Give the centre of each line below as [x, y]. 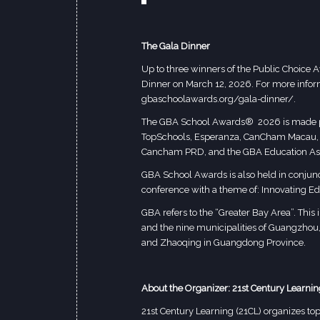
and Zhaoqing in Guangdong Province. [224, 242]
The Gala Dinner [177, 46]
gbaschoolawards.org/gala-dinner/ [217, 99]
